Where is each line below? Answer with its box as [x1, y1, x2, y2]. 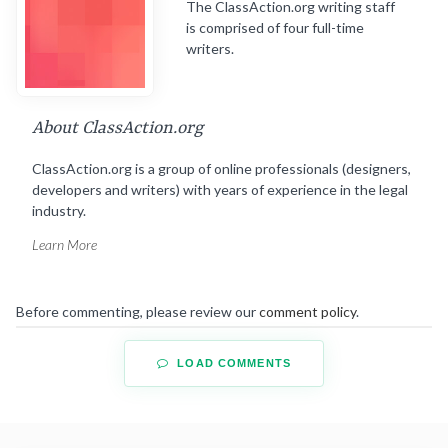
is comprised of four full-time [186, 18, 364, 36]
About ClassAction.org [32, 118, 203, 139]
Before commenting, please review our [16, 303, 259, 321]
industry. [32, 202, 86, 220]
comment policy [259, 303, 356, 321]
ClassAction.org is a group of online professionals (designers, [32, 160, 411, 178]
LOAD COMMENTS [173, 357, 291, 370]
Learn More [32, 236, 97, 254]
